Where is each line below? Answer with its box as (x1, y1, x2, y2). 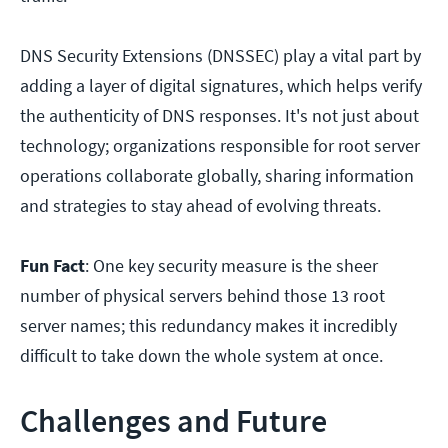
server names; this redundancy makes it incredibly (20, 314, 397, 338)
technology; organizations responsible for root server (20, 134, 420, 158)
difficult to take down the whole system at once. (20, 344, 383, 368)
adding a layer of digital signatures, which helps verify (20, 74, 422, 98)
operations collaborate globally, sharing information (20, 164, 414, 188)
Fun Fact (20, 254, 85, 278)
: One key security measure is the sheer (85, 254, 378, 278)
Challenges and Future (20, 401, 327, 442)
